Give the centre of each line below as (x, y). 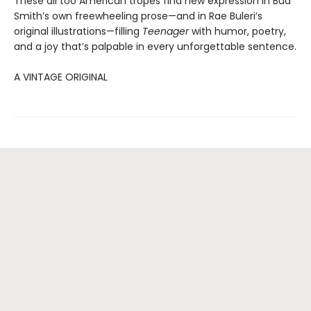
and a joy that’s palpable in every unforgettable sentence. (155, 46)
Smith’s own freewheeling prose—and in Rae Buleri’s (138, 16)
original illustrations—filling (78, 31)
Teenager (166, 31)
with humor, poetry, (237, 31)
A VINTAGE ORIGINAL (61, 77)
